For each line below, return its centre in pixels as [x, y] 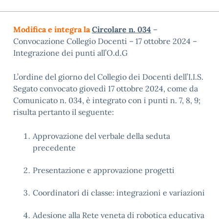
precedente [54, 148]
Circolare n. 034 [121, 29]
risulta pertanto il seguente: [64, 112]
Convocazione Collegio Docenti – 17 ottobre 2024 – [105, 41]
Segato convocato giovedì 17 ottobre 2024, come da [106, 88]
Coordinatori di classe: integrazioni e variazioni [119, 193]
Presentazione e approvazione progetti [104, 170]
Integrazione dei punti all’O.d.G [70, 53]
